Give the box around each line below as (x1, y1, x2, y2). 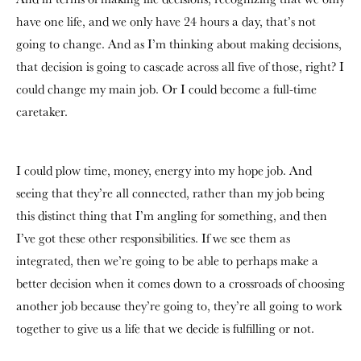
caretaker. (16, 102, 68, 120)
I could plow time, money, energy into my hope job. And (16, 161, 312, 179)
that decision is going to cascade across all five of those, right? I (16, 57, 344, 75)
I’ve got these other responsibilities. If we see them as (16, 229, 290, 247)
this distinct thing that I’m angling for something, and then (16, 206, 327, 224)
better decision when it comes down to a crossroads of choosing (16, 274, 345, 292)
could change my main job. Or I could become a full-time (16, 80, 317, 98)
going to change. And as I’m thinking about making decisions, (16, 35, 342, 52)
